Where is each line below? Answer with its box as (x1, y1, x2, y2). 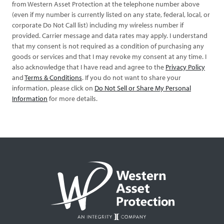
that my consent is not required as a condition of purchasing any (12, 41, 204, 50)
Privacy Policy (165, 62, 205, 71)
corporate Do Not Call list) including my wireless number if (12, 20, 183, 29)
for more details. (47, 93, 97, 103)
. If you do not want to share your (82, 72, 181, 82)
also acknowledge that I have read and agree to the (12, 62, 165, 71)
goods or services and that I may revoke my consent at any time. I (12, 51, 206, 61)
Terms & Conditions (24, 72, 82, 82)
